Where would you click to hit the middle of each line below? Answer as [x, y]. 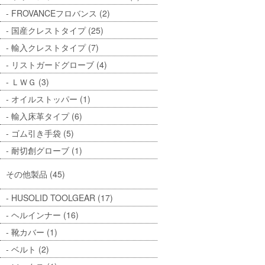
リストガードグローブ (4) [59, 64]
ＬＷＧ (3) [30, 81]
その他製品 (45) [35, 174]
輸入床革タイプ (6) [47, 116]
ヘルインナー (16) [45, 214]
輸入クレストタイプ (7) [55, 47]
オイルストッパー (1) [51, 98]
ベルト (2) [30, 249]
